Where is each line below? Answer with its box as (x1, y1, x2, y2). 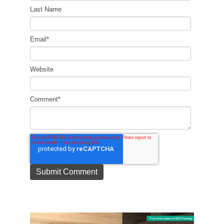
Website (30, 65, 53, 73)
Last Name (30, 5, 61, 13)
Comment (30, 95, 58, 103)
